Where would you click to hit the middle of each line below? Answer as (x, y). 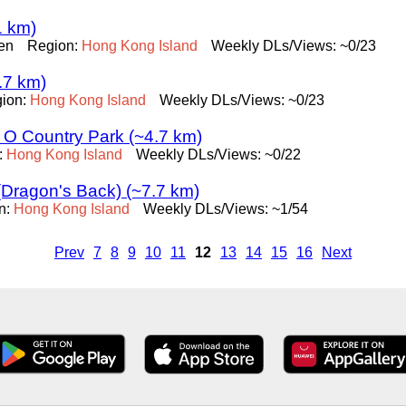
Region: (54, 46)
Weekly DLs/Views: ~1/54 (226, 209)
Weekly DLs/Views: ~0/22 (218, 155)
